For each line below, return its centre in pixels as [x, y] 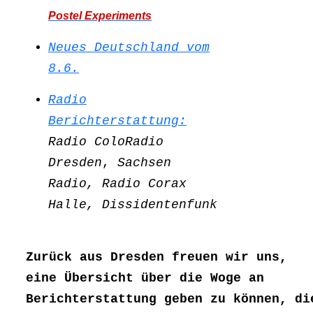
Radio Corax [144, 184]
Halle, [75, 205]
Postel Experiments [100, 16]
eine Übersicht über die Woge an [145, 278]
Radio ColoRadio [106, 142]
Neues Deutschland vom [129, 48]
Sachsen [144, 163]
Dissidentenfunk [160, 205]
